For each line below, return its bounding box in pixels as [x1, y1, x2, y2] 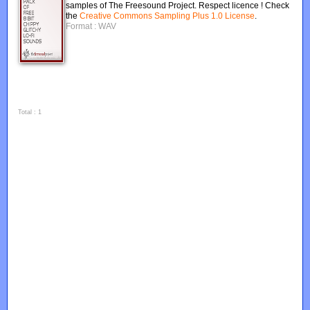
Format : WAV [66, 21, 117, 31]
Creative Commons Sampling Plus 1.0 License [80, 11, 255, 21]
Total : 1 [18, 109, 42, 116]
